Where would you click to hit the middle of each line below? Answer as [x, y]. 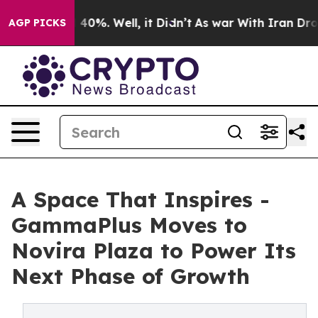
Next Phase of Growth [131, 276]
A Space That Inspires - [141, 199]
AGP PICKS [37, 23]
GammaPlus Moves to [129, 225]
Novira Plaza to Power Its [154, 251]
